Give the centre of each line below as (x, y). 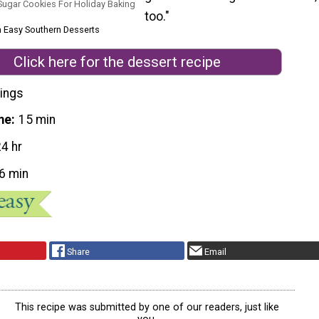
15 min (37, 120)
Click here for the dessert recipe (117, 62)
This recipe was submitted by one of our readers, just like (147, 307)
